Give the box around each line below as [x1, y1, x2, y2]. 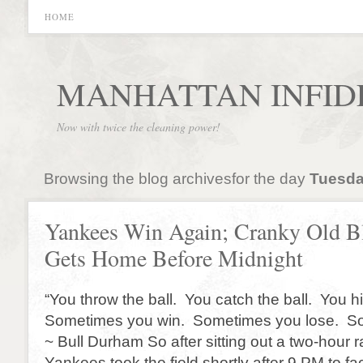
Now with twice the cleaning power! [57, 119, 220, 135]
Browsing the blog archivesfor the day [43, 169, 310, 187]
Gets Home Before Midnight [45, 243, 303, 273]
